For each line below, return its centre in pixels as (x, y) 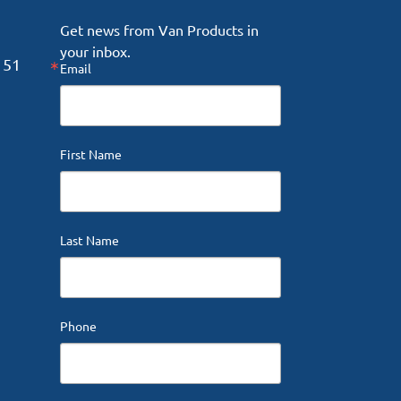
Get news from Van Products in (160, 29)
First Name (91, 154)
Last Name (90, 239)
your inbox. (96, 51)
